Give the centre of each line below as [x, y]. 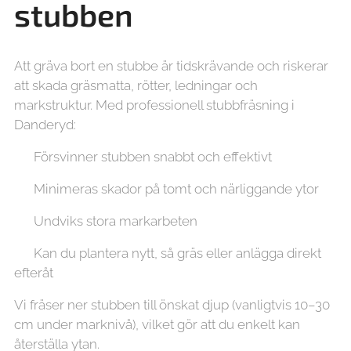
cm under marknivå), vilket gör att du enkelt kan [157, 324]
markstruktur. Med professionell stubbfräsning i [154, 105]
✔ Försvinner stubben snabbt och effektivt [143, 157]
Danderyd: [45, 125]
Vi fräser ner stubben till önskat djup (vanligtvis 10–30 [172, 305]
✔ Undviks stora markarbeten [106, 221]
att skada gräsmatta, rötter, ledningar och [136, 85]
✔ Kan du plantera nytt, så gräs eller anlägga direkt [168, 253]
